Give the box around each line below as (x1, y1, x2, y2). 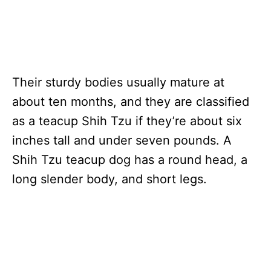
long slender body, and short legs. (12, 172, 207, 187)
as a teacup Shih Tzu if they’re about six (12, 114, 242, 129)
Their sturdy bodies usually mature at (12, 75, 224, 90)
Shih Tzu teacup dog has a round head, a (12, 152, 247, 168)
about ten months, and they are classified (12, 94, 249, 109)
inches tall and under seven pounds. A (12, 133, 232, 148)
